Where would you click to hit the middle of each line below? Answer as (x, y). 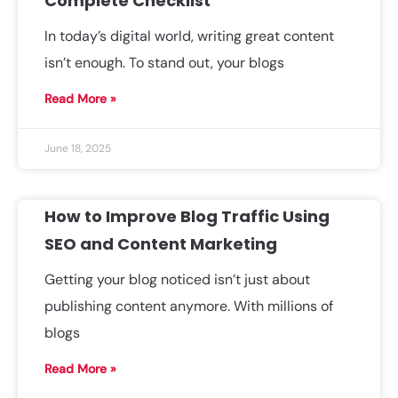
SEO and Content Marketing (161, 244)
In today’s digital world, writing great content (189, 36)
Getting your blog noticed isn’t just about (177, 279)
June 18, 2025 (78, 148)
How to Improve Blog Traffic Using (187, 216)
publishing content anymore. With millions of (189, 306)
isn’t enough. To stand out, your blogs (164, 63)
